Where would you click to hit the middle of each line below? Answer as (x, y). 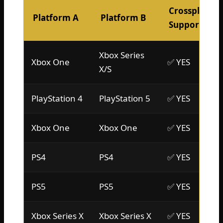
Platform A (56, 17)
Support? (188, 24)
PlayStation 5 (125, 98)
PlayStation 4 (57, 98)
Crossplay (189, 10)
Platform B (123, 17)
